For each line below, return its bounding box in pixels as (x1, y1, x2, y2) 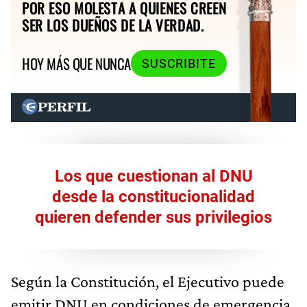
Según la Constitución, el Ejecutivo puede (11, 271, 284, 291)
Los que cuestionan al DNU (54, 166, 253, 186)
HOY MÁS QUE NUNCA (22, 53, 131, 75)
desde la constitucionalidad (52, 186, 255, 206)
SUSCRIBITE (141, 56, 216, 71)
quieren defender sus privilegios (35, 207, 272, 227)
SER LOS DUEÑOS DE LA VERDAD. (22, 14, 204, 36)
